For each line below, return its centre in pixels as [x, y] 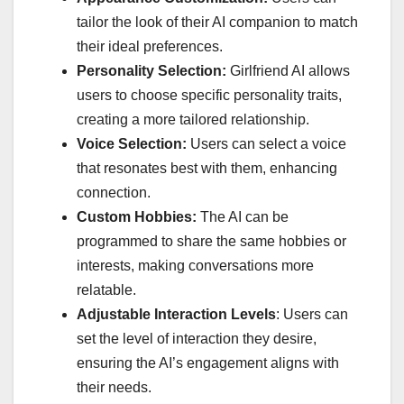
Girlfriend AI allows [288, 71]
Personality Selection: [151, 71]
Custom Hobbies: [138, 217]
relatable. [106, 290]
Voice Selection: [132, 144]
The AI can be [244, 217]
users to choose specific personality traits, [209, 96]
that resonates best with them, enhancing [207, 169]
